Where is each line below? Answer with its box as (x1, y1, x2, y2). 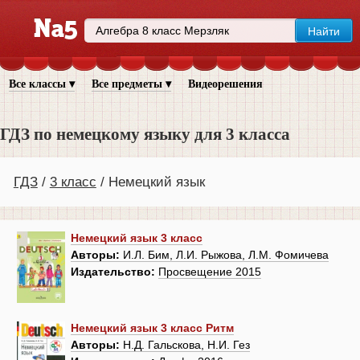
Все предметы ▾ (91, 78, 171, 90)
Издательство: (71, 265, 155, 279)
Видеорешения (187, 78, 263, 90)
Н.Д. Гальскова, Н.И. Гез (120, 338, 250, 352)
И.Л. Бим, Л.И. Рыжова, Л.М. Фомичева (120, 248, 329, 262)
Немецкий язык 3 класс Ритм (71, 321, 234, 335)
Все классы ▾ (8, 78, 75, 90)
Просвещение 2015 (158, 265, 261, 279)
